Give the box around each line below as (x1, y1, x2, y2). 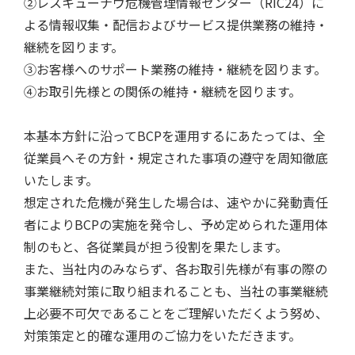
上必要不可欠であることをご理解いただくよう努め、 (24, 303, 328, 323)
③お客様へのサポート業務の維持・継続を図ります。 (24, 59, 326, 79)
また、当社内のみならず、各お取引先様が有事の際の (24, 259, 327, 279)
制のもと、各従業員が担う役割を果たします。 (24, 237, 288, 257)
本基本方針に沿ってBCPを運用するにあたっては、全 (24, 126, 326, 146)
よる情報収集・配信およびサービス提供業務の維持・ (24, 15, 328, 35)
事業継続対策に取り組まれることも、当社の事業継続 (24, 281, 328, 301)
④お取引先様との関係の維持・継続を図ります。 (24, 82, 301, 101)
